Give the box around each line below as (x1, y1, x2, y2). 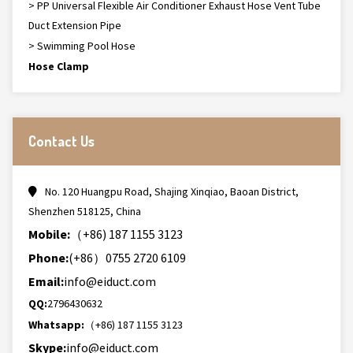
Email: (28, 273, 64, 289)
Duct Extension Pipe (28, 18, 121, 32)
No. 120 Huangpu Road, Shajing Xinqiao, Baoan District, (45, 184, 299, 199)
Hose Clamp (28, 59, 89, 73)
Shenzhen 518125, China (28, 204, 141, 218)
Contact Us (28, 132, 95, 150)
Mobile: (28, 226, 70, 242)
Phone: (28, 250, 69, 266)
